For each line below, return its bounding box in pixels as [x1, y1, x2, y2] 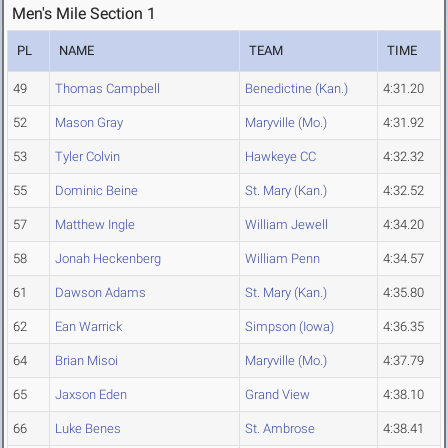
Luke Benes [55, 421, 121, 437]
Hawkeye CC [245, 149, 316, 165]
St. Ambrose [245, 421, 315, 437]
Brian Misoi [55, 353, 118, 369]
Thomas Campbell [55, 81, 160, 97]
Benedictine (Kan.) [245, 81, 348, 97]
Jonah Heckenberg [55, 251, 161, 267]
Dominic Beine [55, 183, 138, 199]
